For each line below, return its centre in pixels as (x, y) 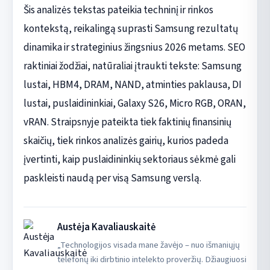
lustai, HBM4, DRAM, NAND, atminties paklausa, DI (132, 84)
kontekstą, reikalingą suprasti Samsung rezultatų (130, 28)
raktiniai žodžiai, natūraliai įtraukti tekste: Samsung (132, 66)
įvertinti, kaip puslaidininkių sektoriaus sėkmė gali (129, 159)
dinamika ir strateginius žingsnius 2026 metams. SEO (134, 47)
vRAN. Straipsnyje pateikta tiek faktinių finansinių (127, 122)
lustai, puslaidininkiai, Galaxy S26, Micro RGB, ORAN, (134, 103)
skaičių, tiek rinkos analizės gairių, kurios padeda (126, 140)
